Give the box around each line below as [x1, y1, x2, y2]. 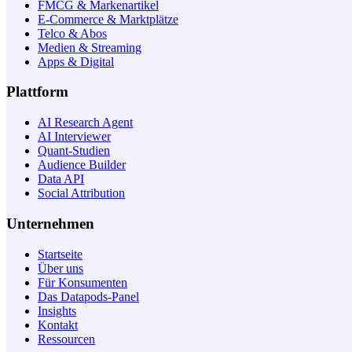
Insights [38, 303, 76, 317]
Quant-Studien [38, 144, 110, 158]
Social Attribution [38, 186, 125, 200]
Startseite [38, 247, 82, 261]
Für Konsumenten [38, 275, 127, 289]
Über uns [38, 261, 83, 275]
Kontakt [38, 317, 78, 332]
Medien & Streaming [38, 40, 141, 54]
